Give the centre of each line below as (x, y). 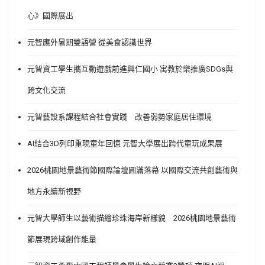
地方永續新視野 (54, 191)
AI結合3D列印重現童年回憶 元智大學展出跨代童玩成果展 (125, 143)
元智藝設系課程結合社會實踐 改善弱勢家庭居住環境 (119, 117)
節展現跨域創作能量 (62, 239)
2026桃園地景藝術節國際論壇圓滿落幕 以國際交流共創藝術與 (132, 170)
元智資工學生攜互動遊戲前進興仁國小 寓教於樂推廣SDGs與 (130, 69)
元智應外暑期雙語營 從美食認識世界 (90, 42)
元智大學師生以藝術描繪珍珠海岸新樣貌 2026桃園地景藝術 (132, 218)
